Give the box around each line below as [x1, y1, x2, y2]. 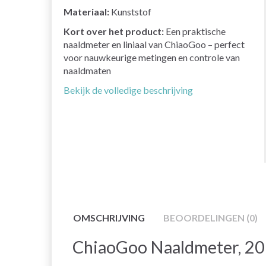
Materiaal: [64, 6, 109, 18]
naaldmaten [64, 65, 111, 77]
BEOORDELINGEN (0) [163, 212, 258, 224]
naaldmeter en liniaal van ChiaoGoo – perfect [64, 39, 245, 50]
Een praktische [164, 26, 226, 37]
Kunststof [109, 6, 151, 18]
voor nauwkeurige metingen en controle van [64, 52, 240, 64]
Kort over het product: [64, 26, 164, 37]
